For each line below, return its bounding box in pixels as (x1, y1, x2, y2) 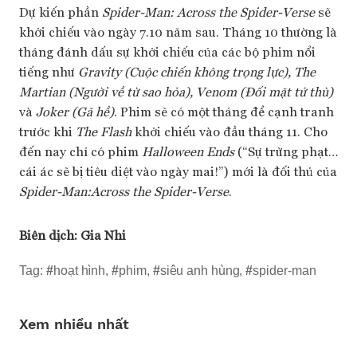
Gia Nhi (80, 226, 126, 243)
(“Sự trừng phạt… (234, 142, 338, 159)
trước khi (19, 122, 76, 139)
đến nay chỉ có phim (19, 142, 142, 159)
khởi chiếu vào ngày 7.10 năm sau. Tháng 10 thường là (19, 22, 337, 40)
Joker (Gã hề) (33, 102, 114, 120)
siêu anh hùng (159, 263, 240, 277)
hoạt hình (53, 263, 106, 277)
